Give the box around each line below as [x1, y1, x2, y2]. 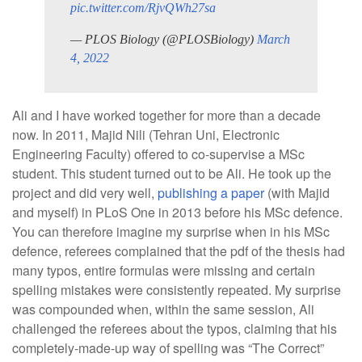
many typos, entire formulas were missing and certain [12, 261, 315, 280]
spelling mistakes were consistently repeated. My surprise [12, 280, 341, 299]
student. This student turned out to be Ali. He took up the [12, 164, 331, 183]
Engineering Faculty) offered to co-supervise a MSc [12, 145, 305, 163]
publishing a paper [158, 183, 264, 202]
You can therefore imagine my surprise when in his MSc [12, 222, 330, 241]
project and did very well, [12, 183, 158, 202]
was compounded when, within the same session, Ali [12, 300, 314, 318]
